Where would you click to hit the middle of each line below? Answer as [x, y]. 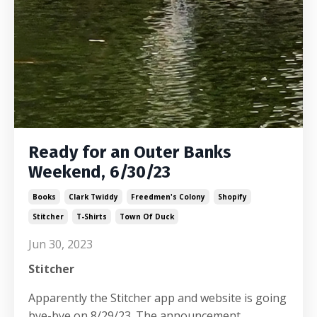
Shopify [232, 197]
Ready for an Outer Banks [130, 152]
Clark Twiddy [93, 197]
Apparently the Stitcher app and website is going [157, 298]
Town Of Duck [147, 217]
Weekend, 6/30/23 [99, 172]
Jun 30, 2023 [60, 244]
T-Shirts [92, 217]
